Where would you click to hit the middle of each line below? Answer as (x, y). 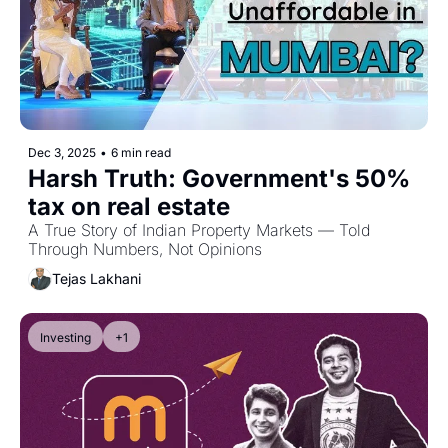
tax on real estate (129, 206)
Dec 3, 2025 (62, 152)
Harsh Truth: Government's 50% (219, 178)
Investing (65, 337)
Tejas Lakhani (96, 279)
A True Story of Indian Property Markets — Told (199, 229)
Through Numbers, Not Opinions (145, 248)
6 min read (141, 152)
